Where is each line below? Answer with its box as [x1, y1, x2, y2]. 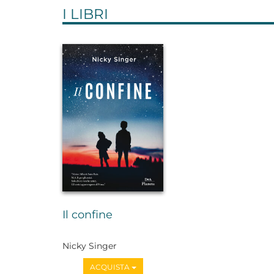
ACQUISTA [89, 262, 131, 272]
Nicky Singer [62, 240, 117, 251]
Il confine [62, 208, 113, 222]
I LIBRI [62, 6, 108, 23]
